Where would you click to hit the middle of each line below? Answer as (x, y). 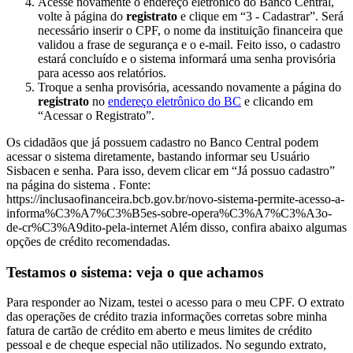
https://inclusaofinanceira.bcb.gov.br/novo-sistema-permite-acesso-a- (175, 199)
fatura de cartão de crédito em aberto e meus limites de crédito (159, 331)
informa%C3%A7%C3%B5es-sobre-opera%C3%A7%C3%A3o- (169, 213)
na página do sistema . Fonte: (78, 184)
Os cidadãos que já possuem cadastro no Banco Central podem (162, 142)
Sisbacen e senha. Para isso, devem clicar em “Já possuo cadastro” (171, 170)
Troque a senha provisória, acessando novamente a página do (190, 87)
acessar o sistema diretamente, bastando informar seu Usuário (158, 156)
